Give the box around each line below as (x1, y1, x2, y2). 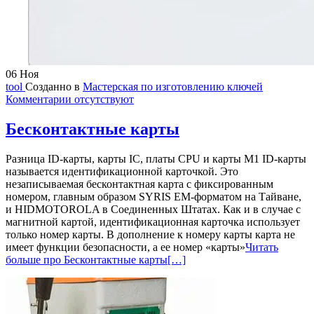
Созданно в (25, 80, 83, 93)
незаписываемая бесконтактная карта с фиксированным (6, 177, 273, 190)
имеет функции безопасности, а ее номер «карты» (6, 240, 245, 253)
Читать (245, 240, 278, 253)
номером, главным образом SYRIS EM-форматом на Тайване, (6, 190, 301, 203)
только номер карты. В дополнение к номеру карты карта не (6, 228, 295, 240)
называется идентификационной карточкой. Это (6, 165, 238, 177)
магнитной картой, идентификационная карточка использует (6, 215, 300, 228)
